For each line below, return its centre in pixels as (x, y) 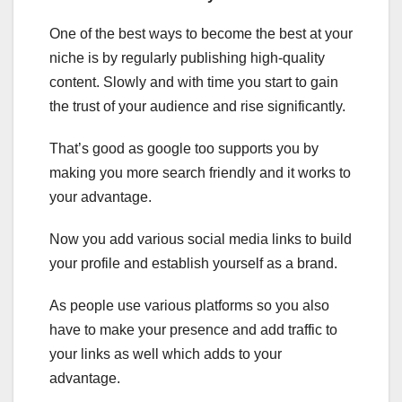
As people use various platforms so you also (189, 305)
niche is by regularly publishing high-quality (187, 57)
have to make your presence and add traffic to (193, 329)
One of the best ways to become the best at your (201, 33)
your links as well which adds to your (166, 354)
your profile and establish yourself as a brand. (193, 263)
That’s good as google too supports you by (184, 148)
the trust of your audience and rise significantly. (197, 106)
